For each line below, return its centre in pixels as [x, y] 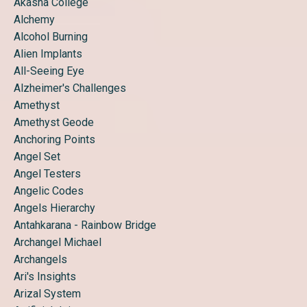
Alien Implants [48, 54]
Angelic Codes [49, 191]
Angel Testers [47, 174]
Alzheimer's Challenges [70, 88]
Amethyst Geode [54, 122]
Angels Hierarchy [54, 208]
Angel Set [37, 157]
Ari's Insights [45, 277]
